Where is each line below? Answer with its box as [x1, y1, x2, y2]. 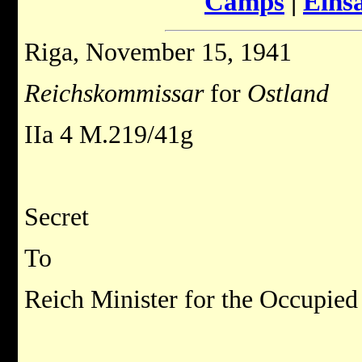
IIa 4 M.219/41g [24, 120, 193, 149]
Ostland [241, 79, 329, 108]
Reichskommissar [24, 79, 210, 108]
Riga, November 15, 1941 [24, 38, 292, 67]
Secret [24, 203, 89, 232]
